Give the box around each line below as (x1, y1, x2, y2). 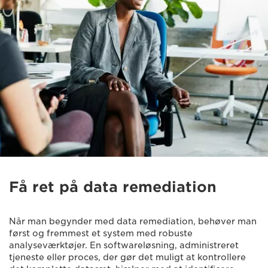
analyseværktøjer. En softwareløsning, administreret (9, 240, 239, 250)
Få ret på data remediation (9, 178, 217, 196)
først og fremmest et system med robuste (9, 229, 193, 238)
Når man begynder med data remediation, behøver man (9, 217, 257, 226)
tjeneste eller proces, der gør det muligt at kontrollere (9, 252, 246, 262)
